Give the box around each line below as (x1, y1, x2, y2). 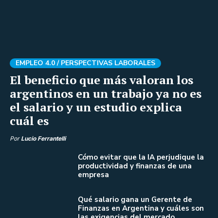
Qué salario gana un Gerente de (78, 195, 192, 204)
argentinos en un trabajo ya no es (10, 85, 201, 101)
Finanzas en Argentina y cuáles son (78, 203, 204, 213)
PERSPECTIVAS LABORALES (61, 58, 155, 68)
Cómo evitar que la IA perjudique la (78, 152, 204, 162)
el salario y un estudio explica (10, 99, 182, 115)
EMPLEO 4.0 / (16, 58, 61, 68)
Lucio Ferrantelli (21, 134, 66, 142)
